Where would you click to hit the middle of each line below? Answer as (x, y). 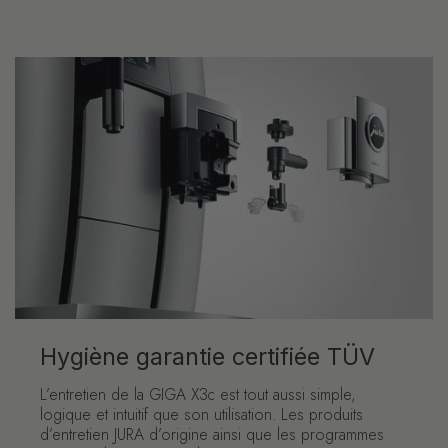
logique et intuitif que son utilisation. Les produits (201, 415)
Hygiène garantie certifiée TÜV (207, 357)
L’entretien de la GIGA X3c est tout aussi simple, (198, 395)
